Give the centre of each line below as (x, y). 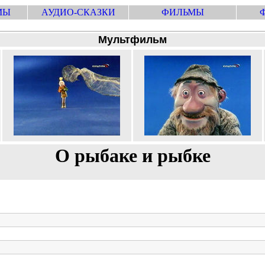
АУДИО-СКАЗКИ (78, 12)
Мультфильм (132, 40)
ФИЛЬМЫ (182, 12)
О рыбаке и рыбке (132, 156)
